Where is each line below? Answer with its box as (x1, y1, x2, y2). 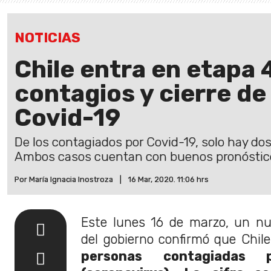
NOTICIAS (15, 30, 80, 46)
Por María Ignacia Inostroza (15, 175, 113, 184)
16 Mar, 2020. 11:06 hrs (128, 175, 209, 184)
